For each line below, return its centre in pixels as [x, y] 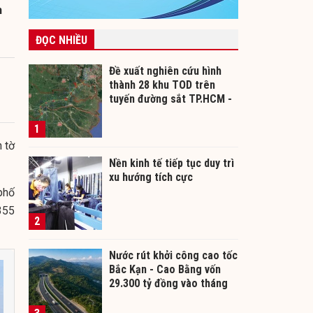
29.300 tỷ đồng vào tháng [168, 283]
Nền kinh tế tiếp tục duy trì [172, 163]
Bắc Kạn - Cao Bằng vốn [165, 269]
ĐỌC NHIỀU [61, 40]
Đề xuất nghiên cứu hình [165, 71]
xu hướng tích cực [151, 177]
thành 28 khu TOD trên [162, 85]
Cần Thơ [129, 112]
